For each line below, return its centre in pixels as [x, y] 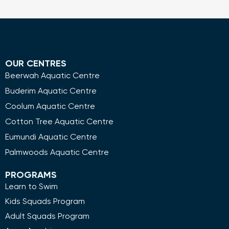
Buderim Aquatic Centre [51, 91]
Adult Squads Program [47, 216]
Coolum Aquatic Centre [50, 107]
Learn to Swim [31, 187]
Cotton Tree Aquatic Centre [59, 122]
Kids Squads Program [45, 202]
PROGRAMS [31, 175]
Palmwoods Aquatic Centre [57, 153]
